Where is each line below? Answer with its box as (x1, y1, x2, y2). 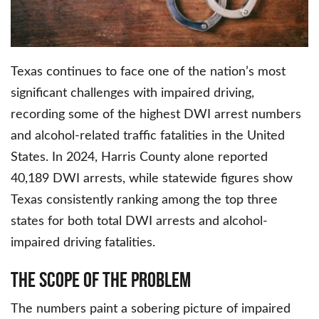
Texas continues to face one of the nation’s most (11, 66, 286, 79)
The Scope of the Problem (11, 268, 191, 292)
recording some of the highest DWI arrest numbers (11, 108, 301, 122)
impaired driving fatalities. (11, 236, 155, 250)
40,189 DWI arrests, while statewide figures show (11, 172, 293, 186)
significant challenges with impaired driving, (11, 87, 254, 100)
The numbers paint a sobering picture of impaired (11, 303, 291, 316)
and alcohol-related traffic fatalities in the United (11, 130, 285, 143)
